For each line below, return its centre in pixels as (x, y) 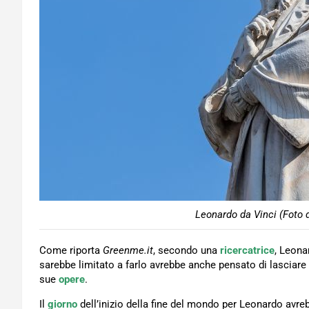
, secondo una (187, 251)
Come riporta (71, 251)
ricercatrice (247, 251)
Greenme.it (128, 251)
